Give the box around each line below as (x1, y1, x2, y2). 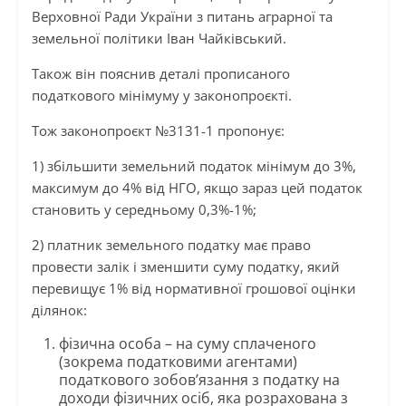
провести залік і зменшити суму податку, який (31, 257, 340, 276)
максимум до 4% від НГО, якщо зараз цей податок (31, 179, 362, 198)
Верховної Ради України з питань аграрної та (31, 7, 333, 26)
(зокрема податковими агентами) (58, 352, 297, 372)
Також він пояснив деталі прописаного (31, 64, 290, 83)
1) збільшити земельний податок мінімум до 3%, (31, 157, 356, 176)
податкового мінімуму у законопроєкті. (31, 86, 292, 105)
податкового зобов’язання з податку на (58, 370, 340, 391)
